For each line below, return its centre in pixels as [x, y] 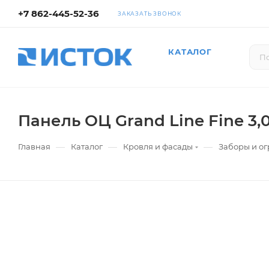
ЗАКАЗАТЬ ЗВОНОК [150, 14]
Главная [34, 147]
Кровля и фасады [158, 147]
